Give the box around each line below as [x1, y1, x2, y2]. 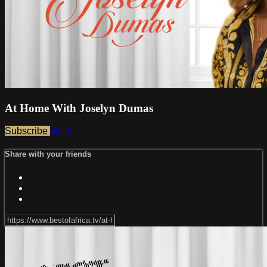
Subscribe [5, 126, 50, 136]
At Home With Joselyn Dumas [5, 101, 153, 114]
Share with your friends [5, 150, 91, 159]
